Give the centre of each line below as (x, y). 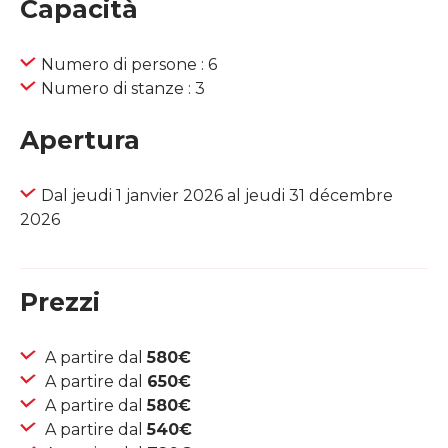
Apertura (80, 140)
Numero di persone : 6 (129, 65)
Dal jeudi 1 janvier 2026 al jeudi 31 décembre (217, 196)
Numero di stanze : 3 (123, 89)
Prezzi (60, 302)
